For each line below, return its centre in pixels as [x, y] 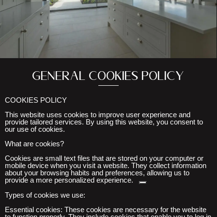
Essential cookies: [34, 209]
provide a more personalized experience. [69, 180]
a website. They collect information [151, 165]
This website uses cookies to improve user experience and [98, 114]
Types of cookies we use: [45, 195]
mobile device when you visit [50, 165]
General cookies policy [108, 78]
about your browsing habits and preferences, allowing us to [97, 172]
